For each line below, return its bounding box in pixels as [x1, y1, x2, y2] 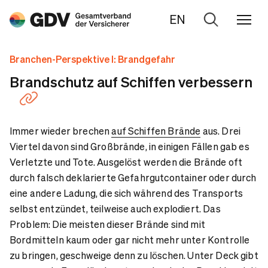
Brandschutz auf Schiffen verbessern [10, 72, 252, 91]
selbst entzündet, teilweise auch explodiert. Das [10, 202, 221, 215]
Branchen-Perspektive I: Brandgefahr [10, 53, 175, 65]
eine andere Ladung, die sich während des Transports [10, 187, 243, 199]
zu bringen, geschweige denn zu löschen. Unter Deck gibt [10, 249, 258, 261]
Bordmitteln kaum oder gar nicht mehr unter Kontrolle [10, 233, 250, 246]
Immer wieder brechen [10, 124, 112, 137]
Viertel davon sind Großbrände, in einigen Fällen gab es [10, 140, 249, 153]
